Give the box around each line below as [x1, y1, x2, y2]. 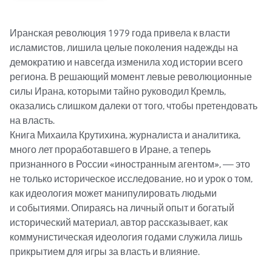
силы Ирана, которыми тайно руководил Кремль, [10, 85, 228, 98]
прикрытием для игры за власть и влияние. [10, 245, 200, 258]
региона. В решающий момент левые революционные [10, 70, 254, 83]
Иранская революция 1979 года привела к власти [10, 27, 232, 39]
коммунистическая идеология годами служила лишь [10, 231, 244, 243]
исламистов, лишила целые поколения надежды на [10, 41, 240, 54]
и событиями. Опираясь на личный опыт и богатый [10, 202, 236, 214]
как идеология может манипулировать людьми [10, 187, 219, 200]
